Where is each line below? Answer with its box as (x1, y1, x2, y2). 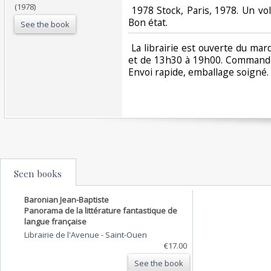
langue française (24, 215, 87, 227)
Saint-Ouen (105, 229, 147, 240)
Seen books (14, 167, 62, 180)
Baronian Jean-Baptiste (24, 194, 109, 205)
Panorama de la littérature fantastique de (24, 204, 177, 216)
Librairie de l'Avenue (24, 229, 101, 240)
